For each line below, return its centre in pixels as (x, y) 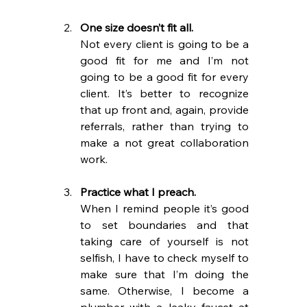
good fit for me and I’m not (164, 60)
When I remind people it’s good (164, 208)
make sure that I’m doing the (164, 274)
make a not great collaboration (164, 142)
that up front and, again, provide (164, 109)
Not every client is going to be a (164, 44)
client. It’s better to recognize (164, 93)
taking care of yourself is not (164, 241)
